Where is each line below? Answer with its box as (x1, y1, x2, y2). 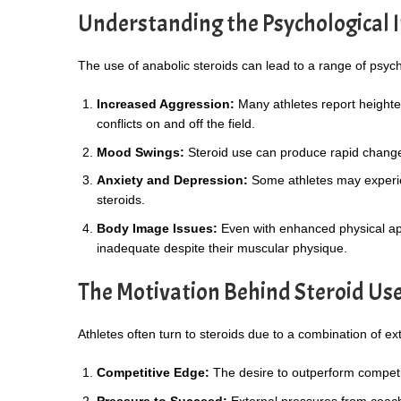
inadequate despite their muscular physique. (97, 240, 347, 255)
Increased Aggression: (97, 97, 235, 112)
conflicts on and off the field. (97, 116, 255, 132)
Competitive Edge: (97, 365, 209, 380)
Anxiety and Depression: (97, 173, 248, 188)
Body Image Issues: (97, 220, 218, 235)
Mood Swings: (97, 144, 184, 159)
